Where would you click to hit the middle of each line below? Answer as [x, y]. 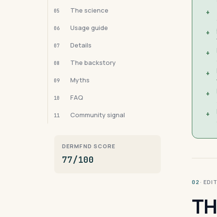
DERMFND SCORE [89, 146]
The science [89, 10]
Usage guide [89, 28]
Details [81, 45]
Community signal [98, 115]
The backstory [93, 62]
